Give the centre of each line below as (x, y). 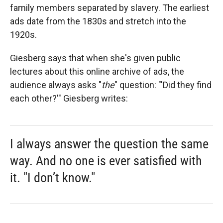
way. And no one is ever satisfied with (106, 161)
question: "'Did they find (166, 85)
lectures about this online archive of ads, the (97, 71)
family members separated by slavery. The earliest (110, 8)
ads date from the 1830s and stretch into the (98, 21)
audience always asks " (56, 85)
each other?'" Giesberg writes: (69, 98)
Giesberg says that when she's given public (95, 58)
